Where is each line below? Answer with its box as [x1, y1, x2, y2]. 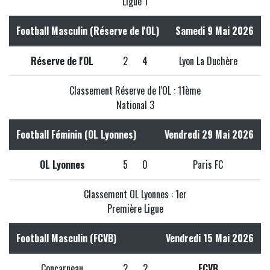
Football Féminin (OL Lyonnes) [16, 127, 136, 142]
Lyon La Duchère [178, 53, 237, 68]
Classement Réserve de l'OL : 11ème [69, 83, 201, 98]
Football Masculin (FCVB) [16, 230, 116, 245]
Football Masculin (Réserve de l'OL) [16, 23, 159, 38]
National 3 [116, 97, 154, 112]
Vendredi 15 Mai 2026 [166, 230, 254, 245]
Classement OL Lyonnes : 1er [83, 186, 187, 201]
